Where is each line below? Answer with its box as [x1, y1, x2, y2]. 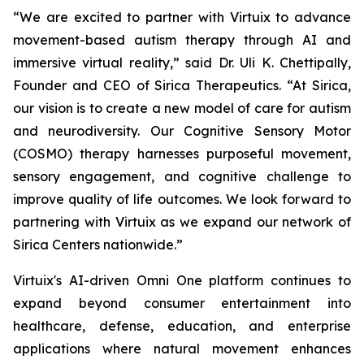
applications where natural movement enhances [13, 340, 351, 357]
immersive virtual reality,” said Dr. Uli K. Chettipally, [13, 54, 351, 71]
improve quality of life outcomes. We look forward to [13, 191, 351, 207]
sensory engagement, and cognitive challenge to [13, 168, 351, 184]
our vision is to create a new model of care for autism [13, 100, 351, 116]
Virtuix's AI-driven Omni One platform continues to [13, 272, 351, 288]
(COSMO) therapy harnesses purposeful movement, [13, 145, 351, 162]
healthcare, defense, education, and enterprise [13, 318, 351, 334]
